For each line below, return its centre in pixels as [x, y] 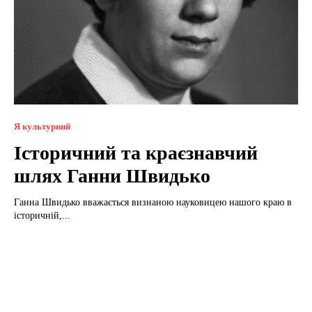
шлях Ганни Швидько [112, 175]
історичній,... [42, 215]
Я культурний [42, 126]
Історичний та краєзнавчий [136, 153]
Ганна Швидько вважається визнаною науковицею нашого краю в [153, 202]
